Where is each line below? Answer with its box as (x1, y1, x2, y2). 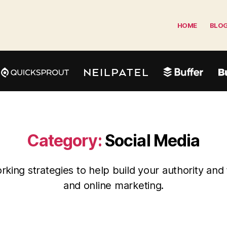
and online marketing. (63, 179, 164, 192)
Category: (27, 131, 102, 150)
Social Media (104, 131, 200, 150)
